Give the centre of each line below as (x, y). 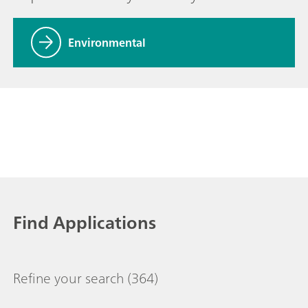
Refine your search (68, 278)
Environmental (107, 43)
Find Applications (85, 222)
